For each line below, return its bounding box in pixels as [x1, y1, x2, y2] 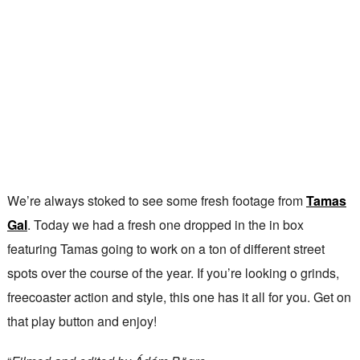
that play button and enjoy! [6, 311, 157, 330]
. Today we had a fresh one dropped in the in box [27, 215, 304, 234]
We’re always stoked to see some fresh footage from [6, 190, 306, 210]
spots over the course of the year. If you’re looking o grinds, [6, 263, 339, 282]
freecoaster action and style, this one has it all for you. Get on [6, 287, 351, 306]
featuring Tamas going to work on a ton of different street [6, 239, 325, 258]
